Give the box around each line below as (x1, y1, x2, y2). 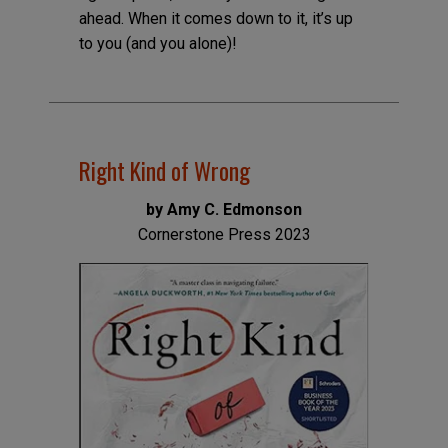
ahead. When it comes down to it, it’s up (78, 9, 353, 29)
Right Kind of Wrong (78, 152, 250, 188)
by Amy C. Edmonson (146, 199, 302, 219)
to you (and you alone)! (78, 34, 237, 54)
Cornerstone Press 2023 (137, 224, 311, 244)
